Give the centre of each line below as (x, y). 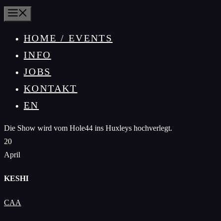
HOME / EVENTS (68, 38)
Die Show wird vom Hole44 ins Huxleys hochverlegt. (88, 128)
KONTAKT (51, 88)
